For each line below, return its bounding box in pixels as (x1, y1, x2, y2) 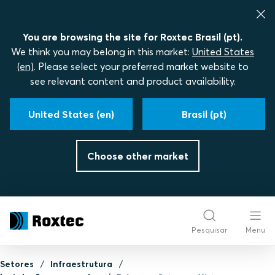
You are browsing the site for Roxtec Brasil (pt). (23, 31, 242, 43)
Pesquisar (192, 225, 227, 234)
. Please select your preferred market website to (33, 60, 249, 72)
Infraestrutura (50, 258, 112, 269)
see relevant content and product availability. (29, 75, 236, 87)
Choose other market (87, 150, 188, 162)
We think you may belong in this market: (11, 45, 192, 58)
